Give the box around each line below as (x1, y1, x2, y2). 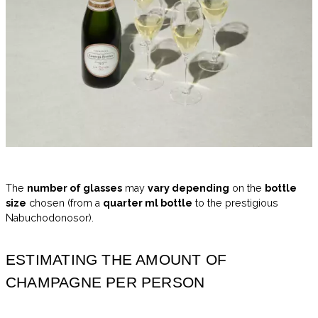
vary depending (148, 182, 229, 194)
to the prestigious (192, 197, 278, 209)
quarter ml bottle (103, 197, 192, 209)
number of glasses (27, 182, 122, 194)
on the (229, 182, 265, 194)
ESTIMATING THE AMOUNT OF (6, 251, 227, 268)
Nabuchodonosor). (6, 212, 94, 224)
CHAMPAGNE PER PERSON (6, 273, 205, 291)
